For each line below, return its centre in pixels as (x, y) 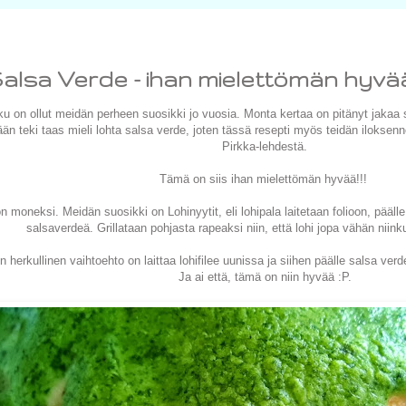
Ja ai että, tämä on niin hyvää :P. (265, 277)
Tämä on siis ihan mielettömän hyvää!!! (265, 179)
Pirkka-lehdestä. (265, 147)
